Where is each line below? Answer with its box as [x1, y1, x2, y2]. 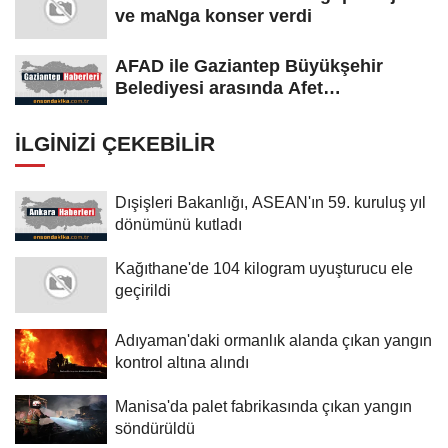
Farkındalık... [115, 99, 225, 120]
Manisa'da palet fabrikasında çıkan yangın [115, 396, 412, 415]
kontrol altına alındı [115, 352, 249, 371]
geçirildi [115, 280, 171, 299]
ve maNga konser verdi [115, 5, 312, 26]
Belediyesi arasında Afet [115, 77, 323, 98]
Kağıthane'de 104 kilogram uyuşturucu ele [115, 258, 413, 277]
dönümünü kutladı [115, 214, 242, 233]
